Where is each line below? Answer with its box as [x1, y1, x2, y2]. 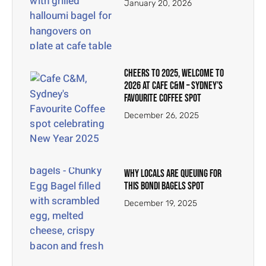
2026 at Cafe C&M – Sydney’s [124, 80, 223, 93]
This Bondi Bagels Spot [124, 179, 205, 192]
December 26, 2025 [124, 110, 199, 121]
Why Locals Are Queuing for [124, 167, 222, 180]
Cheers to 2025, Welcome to [124, 67, 224, 80]
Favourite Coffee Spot [124, 92, 202, 105]
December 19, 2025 [124, 198, 198, 208]
